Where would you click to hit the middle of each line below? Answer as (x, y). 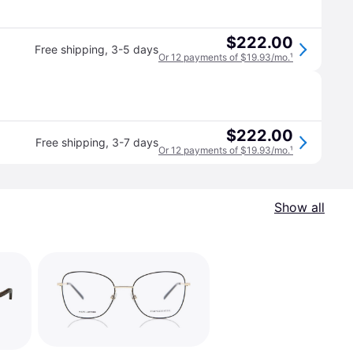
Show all (299, 207)
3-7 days (135, 142)
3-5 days (135, 49)
